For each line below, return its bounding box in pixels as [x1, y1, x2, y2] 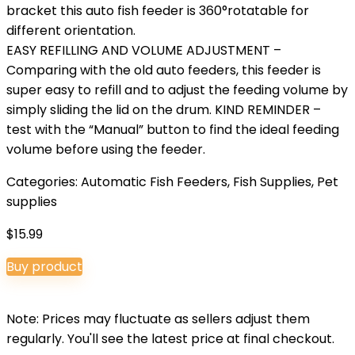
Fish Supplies [233, 173, 311, 191]
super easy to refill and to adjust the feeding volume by [6, 81, 348, 99]
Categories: [6, 173, 81, 191]
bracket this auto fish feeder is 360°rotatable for [6, 2, 309, 20]
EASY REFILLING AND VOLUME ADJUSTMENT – [6, 41, 281, 59]
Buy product [6, 258, 82, 276]
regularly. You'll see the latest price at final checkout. [6, 330, 334, 348]
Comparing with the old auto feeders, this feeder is [6, 61, 321, 79]
